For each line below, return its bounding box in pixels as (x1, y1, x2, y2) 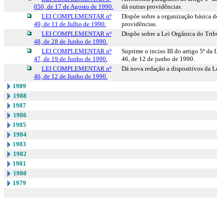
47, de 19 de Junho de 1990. (34, 55, 108, 62)
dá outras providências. (122, 3, 182, 10)
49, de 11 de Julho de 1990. (34, 20, 106, 28)
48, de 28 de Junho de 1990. (34, 38, 108, 45)
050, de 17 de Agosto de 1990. (34, 3, 113, 10)
